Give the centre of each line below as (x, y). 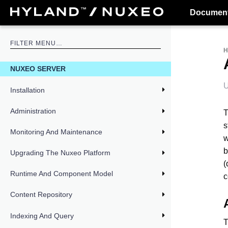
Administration (33, 111)
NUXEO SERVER (38, 69)
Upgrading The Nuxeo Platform (60, 153)
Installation (27, 90)
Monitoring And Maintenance (56, 132)
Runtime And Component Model (62, 174)
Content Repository (41, 195)
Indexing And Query (42, 216)
